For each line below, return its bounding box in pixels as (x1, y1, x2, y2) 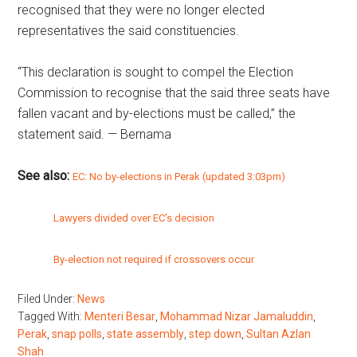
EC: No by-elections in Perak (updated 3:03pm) (73, 171, 286, 182)
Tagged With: (18, 310, 85, 323)
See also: (18, 168, 70, 183)
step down (189, 328, 242, 340)
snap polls (52, 328, 103, 340)
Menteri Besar (84, 310, 156, 323)
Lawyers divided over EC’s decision (53, 212, 215, 224)
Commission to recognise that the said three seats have (18, 85, 331, 100)
